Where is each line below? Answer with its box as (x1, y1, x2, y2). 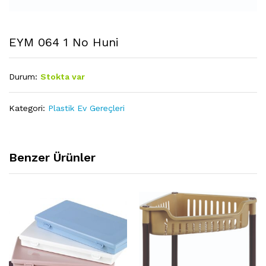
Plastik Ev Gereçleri (48, 103, 125, 113)
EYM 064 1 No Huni (9, 34, 119, 49)
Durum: (9, 71, 37, 81)
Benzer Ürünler (9, 150, 96, 164)
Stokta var (40, 71, 85, 81)
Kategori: (9, 103, 48, 113)
